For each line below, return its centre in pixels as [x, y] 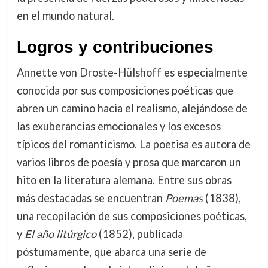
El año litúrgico [60, 234]
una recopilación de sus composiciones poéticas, [132, 216]
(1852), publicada [139, 234]
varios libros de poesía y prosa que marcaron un [129, 162]
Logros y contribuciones [115, 47]
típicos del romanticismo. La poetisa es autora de [133, 144]
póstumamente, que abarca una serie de [111, 252]
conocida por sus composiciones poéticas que [125, 91]
